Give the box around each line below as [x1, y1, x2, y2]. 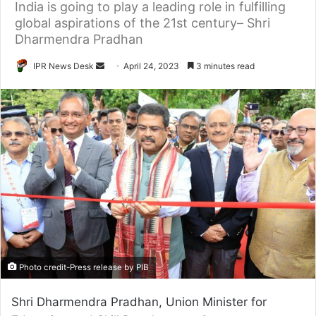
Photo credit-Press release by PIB [17, 262, 149, 273]
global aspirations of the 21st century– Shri [15, 16, 270, 31]
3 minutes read [194, 61, 255, 72]
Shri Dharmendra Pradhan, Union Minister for [11, 295, 267, 310]
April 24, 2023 [123, 61, 179, 72]
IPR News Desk [33, 61, 94, 72]
